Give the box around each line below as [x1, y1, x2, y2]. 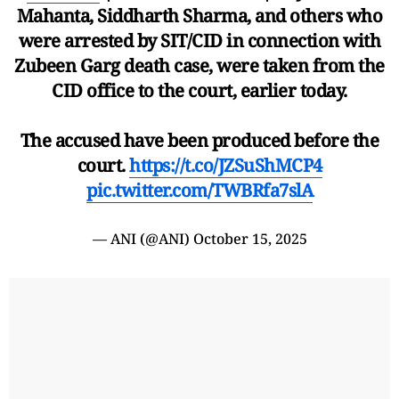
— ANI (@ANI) [92, 228, 193, 248]
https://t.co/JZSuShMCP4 [129, 152, 322, 177]
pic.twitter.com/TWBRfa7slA [86, 177, 313, 202]
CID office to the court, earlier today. [52, 77, 347, 102]
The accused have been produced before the [20, 127, 379, 152]
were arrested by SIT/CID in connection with [18, 28, 381, 53]
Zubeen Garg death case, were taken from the [14, 53, 385, 77]
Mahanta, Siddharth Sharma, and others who [16, 3, 383, 28]
